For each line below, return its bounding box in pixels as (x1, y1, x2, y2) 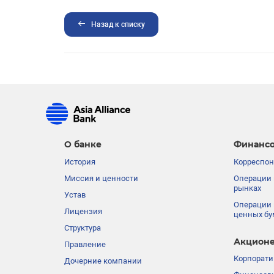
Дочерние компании (64, 256, 142, 266)
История (64, 157, 95, 167)
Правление (64, 240, 106, 250)
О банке (64, 139, 102, 150)
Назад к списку (91, 20, 145, 29)
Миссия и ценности (64, 174, 138, 183)
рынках (233, 183, 261, 193)
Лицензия (64, 207, 102, 217)
